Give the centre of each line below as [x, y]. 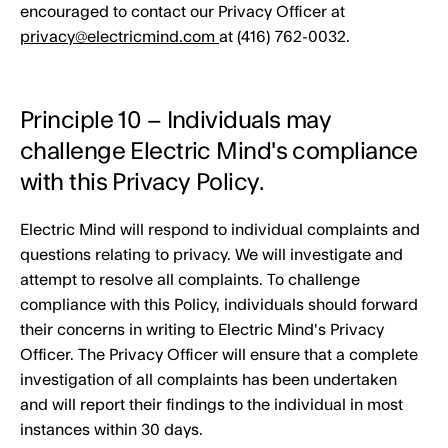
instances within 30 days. [111, 430]
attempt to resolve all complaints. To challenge [190, 280]
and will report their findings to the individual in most [211, 405]
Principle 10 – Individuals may [176, 120]
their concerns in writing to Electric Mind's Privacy [202, 330]
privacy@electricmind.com [119, 37]
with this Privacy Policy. [142, 182]
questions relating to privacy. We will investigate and [211, 255]
